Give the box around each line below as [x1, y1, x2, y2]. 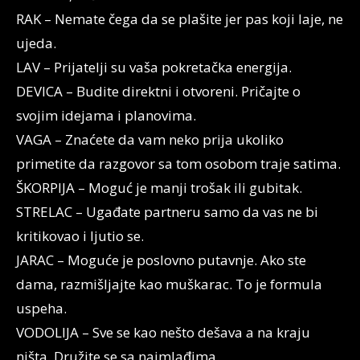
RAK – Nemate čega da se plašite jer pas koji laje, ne [16, 10, 343, 28]
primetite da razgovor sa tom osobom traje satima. [16, 154, 341, 173]
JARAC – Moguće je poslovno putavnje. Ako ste [16, 251, 306, 269]
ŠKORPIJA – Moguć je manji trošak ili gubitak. [16, 178, 302, 197]
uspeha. [16, 299, 67, 317]
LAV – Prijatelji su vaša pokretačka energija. [16, 58, 292, 76]
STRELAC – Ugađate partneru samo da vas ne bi [16, 202, 318, 221]
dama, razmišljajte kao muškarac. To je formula [16, 275, 322, 293]
